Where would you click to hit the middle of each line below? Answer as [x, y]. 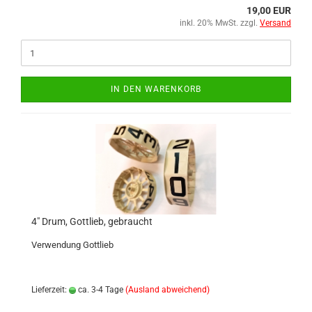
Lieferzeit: [50, 290]
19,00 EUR [269, 10]
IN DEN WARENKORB [156, 89]
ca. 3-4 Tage [100, 290]
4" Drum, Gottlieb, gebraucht [92, 221]
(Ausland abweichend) [167, 290]
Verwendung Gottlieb [72, 245]
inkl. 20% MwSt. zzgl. [220, 23]
